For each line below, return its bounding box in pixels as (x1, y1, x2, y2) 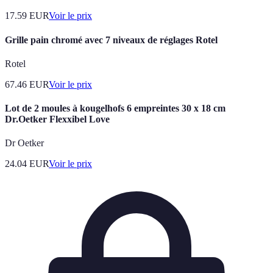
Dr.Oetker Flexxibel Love (5, 114, 110, 125)
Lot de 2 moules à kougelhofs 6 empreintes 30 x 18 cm (5, 103, 225, 114)
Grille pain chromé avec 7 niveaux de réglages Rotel (5, 34, 218, 45)
